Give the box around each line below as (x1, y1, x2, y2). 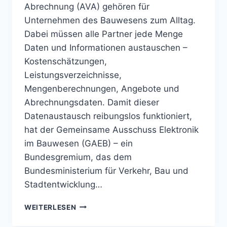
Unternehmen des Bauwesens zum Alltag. (24, 15, 196, 25)
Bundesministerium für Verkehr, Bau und (24, 165, 188, 176)
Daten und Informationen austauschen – (24, 42, 187, 53)
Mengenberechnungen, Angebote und (24, 83, 179, 94)
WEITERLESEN (24, 203, 77, 211)
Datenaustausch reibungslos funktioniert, (24, 110, 192, 121)
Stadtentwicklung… (24, 179, 102, 190)
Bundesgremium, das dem (24, 152, 132, 162)
